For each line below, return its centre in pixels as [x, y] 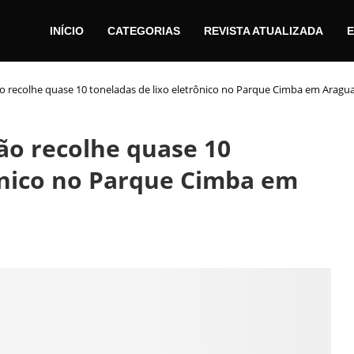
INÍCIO [67, 30]
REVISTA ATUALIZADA [264, 30]
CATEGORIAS [144, 30]
